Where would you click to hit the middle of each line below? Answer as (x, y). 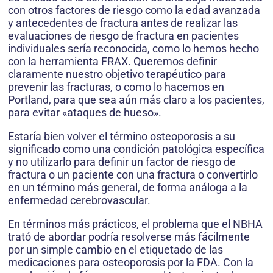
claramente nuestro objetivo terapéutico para (117, 74)
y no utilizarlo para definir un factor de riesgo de (122, 162)
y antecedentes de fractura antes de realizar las (123, 23)
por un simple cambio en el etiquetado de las (115, 250)
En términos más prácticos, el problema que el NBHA (135, 224)
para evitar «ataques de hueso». (85, 113)
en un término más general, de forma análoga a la (128, 188)
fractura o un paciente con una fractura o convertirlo (133, 175)
